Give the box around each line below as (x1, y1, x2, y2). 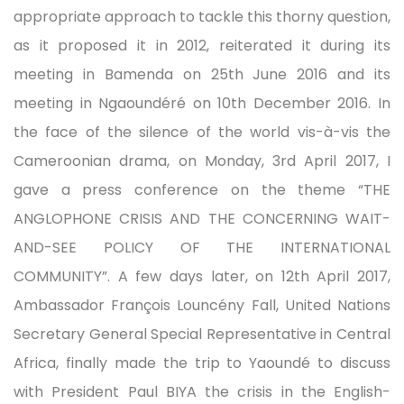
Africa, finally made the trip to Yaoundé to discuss (14, 352, 390, 373)
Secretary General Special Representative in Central (14, 323, 390, 344)
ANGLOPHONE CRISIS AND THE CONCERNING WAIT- (14, 207, 390, 229)
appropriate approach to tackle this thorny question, (14, 5, 390, 27)
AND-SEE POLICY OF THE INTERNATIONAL (14, 236, 390, 258)
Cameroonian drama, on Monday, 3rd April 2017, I (14, 150, 390, 171)
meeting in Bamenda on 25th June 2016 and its (14, 63, 390, 85)
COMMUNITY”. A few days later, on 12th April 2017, (14, 265, 390, 287)
